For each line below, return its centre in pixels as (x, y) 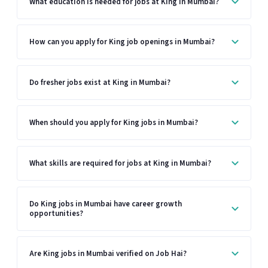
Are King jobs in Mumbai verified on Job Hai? (108, 254)
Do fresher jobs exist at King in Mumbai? (100, 82)
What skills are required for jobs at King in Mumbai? (120, 163)
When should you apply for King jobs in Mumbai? (114, 123)
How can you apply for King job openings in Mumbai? (122, 42)
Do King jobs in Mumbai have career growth (106, 204)
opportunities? (56, 213)
